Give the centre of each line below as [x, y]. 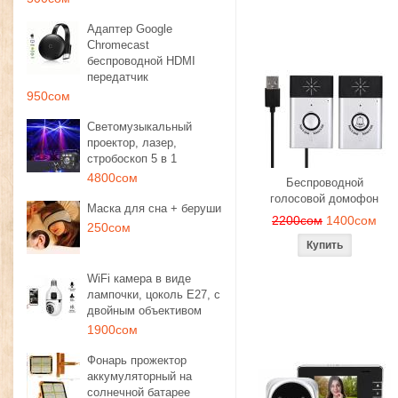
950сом [48, 96]
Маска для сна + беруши [154, 208]
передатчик [118, 77]
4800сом [112, 178]
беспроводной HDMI [141, 61]
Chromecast [118, 45]
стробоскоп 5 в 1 [132, 159]
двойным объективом [144, 310]
